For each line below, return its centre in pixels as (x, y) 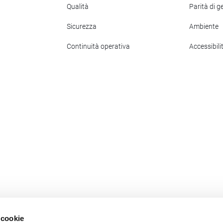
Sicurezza (82, 27)
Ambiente (204, 27)
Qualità (78, 7)
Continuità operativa (98, 47)
